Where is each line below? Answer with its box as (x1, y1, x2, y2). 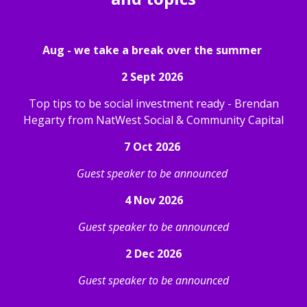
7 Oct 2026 (124, 139, 183, 154)
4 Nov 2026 (124, 193, 183, 208)
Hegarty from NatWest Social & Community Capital (23, 112, 284, 127)
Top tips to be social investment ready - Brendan (28, 96, 279, 111)
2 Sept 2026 (121, 69, 186, 84)
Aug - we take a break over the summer (42, 42, 265, 58)
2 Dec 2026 (125, 246, 182, 261)
